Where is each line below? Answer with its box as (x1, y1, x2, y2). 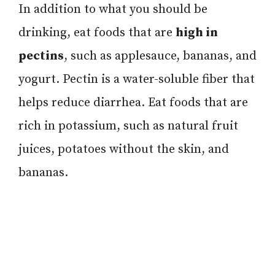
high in (176, 25, 218, 41)
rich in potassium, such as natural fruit (18, 118, 238, 134)
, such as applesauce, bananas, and (64, 48, 257, 64)
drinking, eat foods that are (18, 25, 176, 41)
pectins (18, 48, 64, 64)
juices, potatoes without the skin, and (18, 141, 229, 157)
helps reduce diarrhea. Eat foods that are (18, 95, 248, 110)
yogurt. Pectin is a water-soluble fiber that (18, 71, 255, 87)
